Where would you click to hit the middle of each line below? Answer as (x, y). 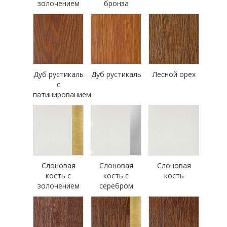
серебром (116, 186)
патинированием (62, 95)
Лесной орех (174, 74)
